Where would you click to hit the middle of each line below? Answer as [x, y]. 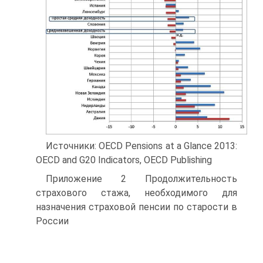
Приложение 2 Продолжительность [141, 178]
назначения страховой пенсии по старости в [136, 207]
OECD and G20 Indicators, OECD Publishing [124, 160]
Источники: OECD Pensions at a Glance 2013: [141, 146]
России [52, 221]
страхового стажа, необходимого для [136, 193]
